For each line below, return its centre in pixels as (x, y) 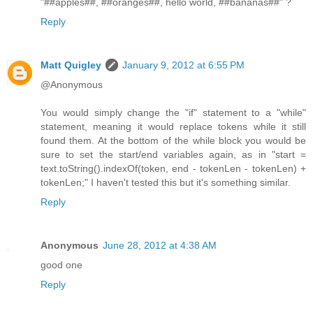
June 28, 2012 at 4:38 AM (160, 245)
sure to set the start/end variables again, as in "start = (173, 154)
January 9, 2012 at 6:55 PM (183, 65)
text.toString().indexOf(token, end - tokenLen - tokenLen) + (173, 168)
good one (61, 264)
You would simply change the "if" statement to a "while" (173, 112)
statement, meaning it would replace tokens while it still (173, 126)
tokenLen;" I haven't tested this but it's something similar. (166, 182)
